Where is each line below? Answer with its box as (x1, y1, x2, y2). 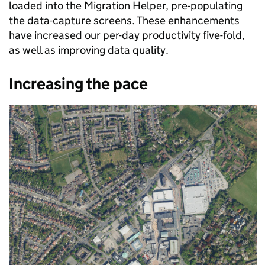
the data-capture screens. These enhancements (9, 14, 240, 28)
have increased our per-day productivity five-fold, (9, 28, 245, 43)
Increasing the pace (9, 74, 148, 94)
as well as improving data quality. (9, 43, 169, 57)
